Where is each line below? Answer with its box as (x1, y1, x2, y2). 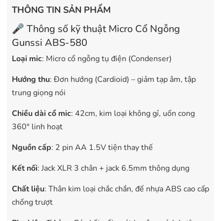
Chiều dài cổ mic (12, 108, 71, 119)
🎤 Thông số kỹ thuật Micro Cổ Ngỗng (12, 22, 180, 36)
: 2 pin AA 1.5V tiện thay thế (51, 142, 153, 153)
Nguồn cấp (12, 142, 51, 153)
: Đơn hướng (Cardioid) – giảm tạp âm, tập (50, 74, 196, 85)
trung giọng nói (12, 87, 66, 98)
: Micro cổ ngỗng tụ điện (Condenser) (42, 53, 172, 64)
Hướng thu (12, 74, 50, 85)
